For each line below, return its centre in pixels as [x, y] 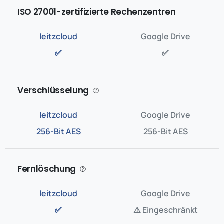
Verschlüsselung [53, 90]
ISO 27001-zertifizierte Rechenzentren [97, 12]
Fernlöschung [47, 169]
